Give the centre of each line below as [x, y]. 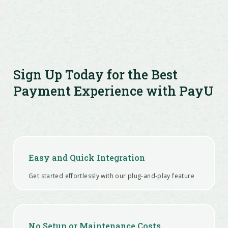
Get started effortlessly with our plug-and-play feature [111, 176]
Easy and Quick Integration [87, 157]
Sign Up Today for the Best [95, 74]
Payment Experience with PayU [113, 91]
